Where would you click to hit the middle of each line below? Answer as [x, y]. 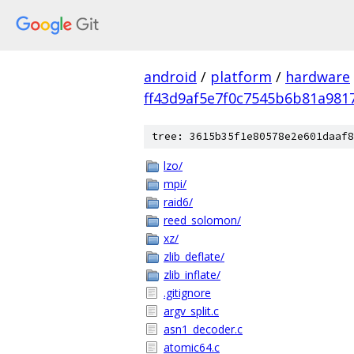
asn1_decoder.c [203, 329]
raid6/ [178, 202]
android [170, 77]
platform [241, 77]
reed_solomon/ [202, 220]
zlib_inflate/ [192, 275]
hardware [318, 77]
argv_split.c [191, 311]
